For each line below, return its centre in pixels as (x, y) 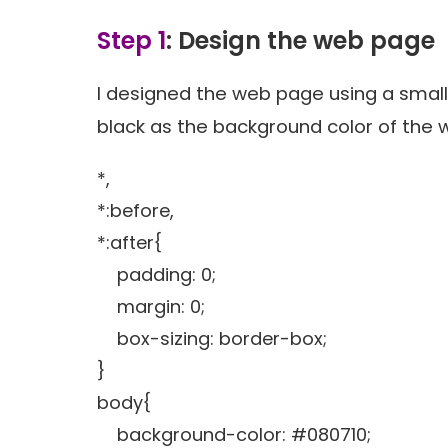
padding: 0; (157, 275)
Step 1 (132, 41)
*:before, (136, 211)
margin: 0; (151, 307)
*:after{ (130, 243)
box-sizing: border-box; (212, 339)
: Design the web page (301, 41)
